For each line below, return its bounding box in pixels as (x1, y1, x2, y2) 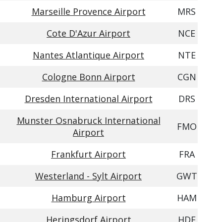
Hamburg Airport (51, 192, 126, 204)
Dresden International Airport (24, 93, 153, 105)
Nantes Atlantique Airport (33, 49, 144, 61)
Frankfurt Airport (51, 148, 126, 160)
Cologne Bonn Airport (42, 71, 135, 83)
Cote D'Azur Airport (47, 27, 130, 39)
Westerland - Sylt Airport (35, 170, 142, 182)
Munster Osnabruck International (16, 114, 161, 126)
